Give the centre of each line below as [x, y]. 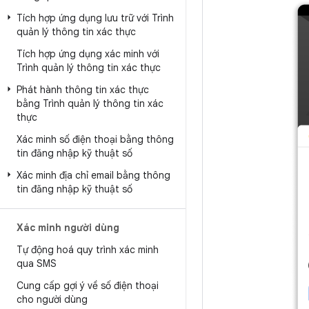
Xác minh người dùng [68, 228]
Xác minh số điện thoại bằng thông [95, 139]
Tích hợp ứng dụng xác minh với [88, 54]
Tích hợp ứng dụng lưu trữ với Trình [95, 18]
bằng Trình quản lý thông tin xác [90, 103]
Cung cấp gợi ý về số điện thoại [88, 286]
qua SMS [37, 263]
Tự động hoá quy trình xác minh [88, 250]
